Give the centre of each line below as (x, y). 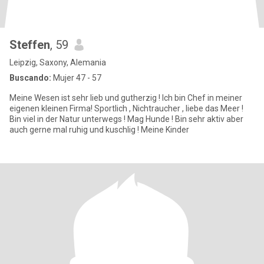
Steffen (30, 45)
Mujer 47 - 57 (76, 78)
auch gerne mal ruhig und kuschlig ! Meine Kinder (99, 130)
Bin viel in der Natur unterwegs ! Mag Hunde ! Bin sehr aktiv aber (92, 119)
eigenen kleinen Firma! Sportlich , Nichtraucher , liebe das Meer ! (126, 108)
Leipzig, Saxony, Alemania (58, 62)
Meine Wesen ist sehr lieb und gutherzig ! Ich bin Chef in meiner (126, 98)
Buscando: (30, 78)
